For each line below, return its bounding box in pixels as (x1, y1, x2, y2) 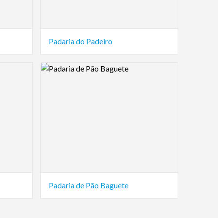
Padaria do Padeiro (49, 36, 112, 46)
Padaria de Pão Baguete (49, 181, 128, 190)
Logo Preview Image (40, 63, 109, 73)
